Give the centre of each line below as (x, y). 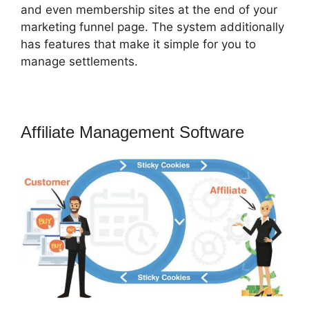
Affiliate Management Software (132, 132)
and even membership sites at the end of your (149, 9)
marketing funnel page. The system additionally (152, 27)
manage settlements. (79, 61)
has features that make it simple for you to (138, 44)
